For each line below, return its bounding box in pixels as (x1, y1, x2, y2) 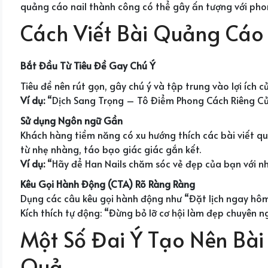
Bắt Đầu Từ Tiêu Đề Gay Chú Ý (20, 58, 156, 72)
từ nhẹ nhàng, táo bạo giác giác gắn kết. (20, 142, 201, 156)
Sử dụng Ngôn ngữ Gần (20, 113, 123, 127)
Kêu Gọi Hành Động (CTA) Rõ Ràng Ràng (20, 176, 195, 190)
